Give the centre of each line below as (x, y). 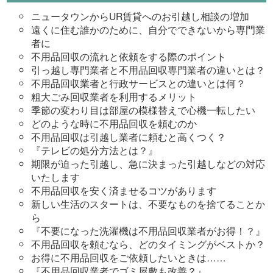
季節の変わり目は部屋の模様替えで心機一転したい (144, 109)
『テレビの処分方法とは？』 (95, 150)
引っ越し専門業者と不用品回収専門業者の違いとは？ (148, 69)
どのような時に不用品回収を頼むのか (114, 123)
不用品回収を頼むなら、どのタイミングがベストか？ (148, 243)
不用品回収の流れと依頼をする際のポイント (129, 56)
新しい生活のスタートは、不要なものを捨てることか (148, 203)
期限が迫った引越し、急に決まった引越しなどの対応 (148, 163)
